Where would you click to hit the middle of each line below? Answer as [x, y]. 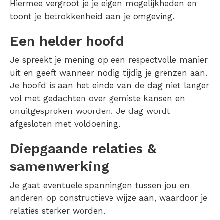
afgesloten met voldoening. [65, 124]
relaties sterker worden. [57, 210]
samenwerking [59, 166]
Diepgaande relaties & [83, 148]
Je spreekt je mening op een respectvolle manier [109, 60]
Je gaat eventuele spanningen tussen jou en [100, 185]
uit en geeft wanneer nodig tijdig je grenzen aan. [109, 72]
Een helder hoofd [67, 41]
